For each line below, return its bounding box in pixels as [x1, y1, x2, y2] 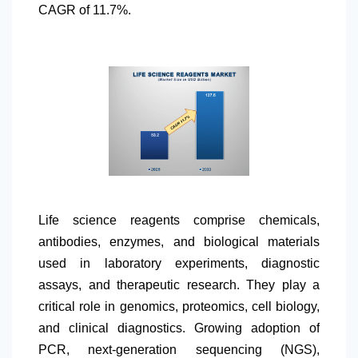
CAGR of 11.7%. [38, 2, 131, 17]
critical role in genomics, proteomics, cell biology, [38, 300, 320, 314]
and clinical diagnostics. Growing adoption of [38, 321, 320, 336]
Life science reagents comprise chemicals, [38, 213, 320, 228]
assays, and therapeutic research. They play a [38, 278, 320, 292]
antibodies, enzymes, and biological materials [38, 235, 320, 249]
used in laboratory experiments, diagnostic [38, 257, 320, 271]
